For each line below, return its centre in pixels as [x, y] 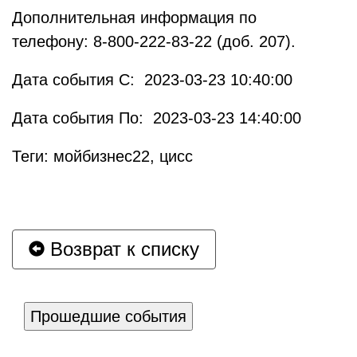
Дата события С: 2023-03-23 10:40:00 [152, 80]
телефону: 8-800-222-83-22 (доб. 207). [154, 41]
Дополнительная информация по [134, 18]
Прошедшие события [108, 316]
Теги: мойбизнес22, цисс [102, 156]
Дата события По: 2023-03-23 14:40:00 [157, 118]
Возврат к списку [122, 249]
